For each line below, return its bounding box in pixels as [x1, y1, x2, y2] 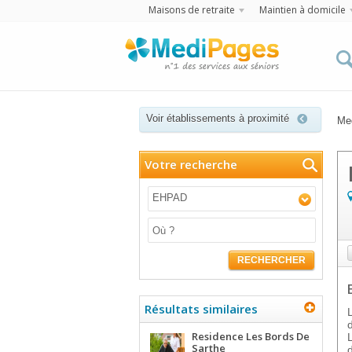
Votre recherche [145, 156, 237, 172]
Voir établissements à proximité [146, 112, 289, 124]
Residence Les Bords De [192, 329, 310, 343]
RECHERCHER [237, 255, 306, 266]
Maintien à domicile [258, 3, 346, 16]
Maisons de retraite [148, 3, 235, 16]
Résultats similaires [145, 301, 258, 317]
